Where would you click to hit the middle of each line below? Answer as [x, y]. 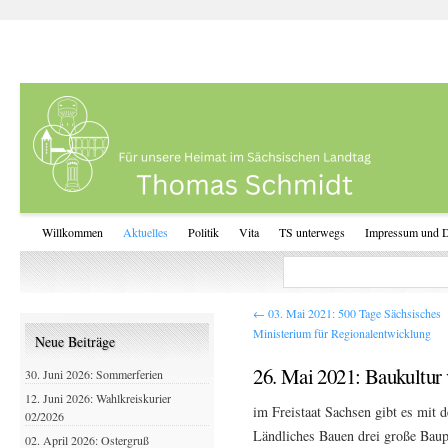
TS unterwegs [312, 232]
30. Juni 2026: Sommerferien [94, 374]
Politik [203, 232]
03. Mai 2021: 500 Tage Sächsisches [353, 313]
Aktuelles [145, 232]
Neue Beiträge [75, 341]
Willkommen [72, 232]
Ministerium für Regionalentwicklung [342, 333]
